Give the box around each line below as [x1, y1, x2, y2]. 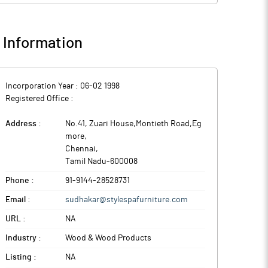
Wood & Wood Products [65, 234, 151, 242]
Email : [5, 196, 31, 204]
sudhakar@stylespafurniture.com [65, 196, 188, 204]
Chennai [65, 145, 96, 153]
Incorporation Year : [5, 82, 80, 90]
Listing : [5, 253, 36, 261]
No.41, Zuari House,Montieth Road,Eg [65, 120, 201, 128]
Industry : [5, 234, 41, 242]
